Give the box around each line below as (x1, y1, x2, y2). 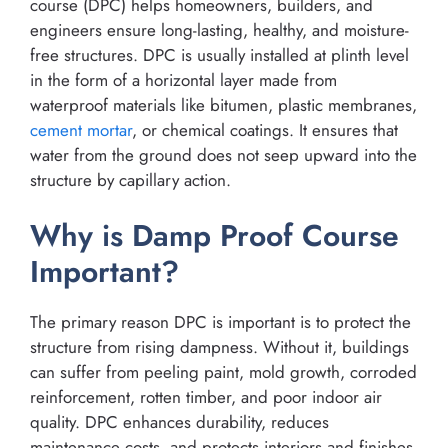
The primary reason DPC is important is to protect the (30, 310, 411, 335)
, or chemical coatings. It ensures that (132, 117, 398, 142)
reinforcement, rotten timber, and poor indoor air (30, 385, 382, 410)
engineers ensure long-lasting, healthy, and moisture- (30, 17, 409, 42)
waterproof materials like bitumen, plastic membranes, (30, 92, 417, 117)
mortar (87, 117, 132, 142)
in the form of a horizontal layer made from (30, 67, 337, 92)
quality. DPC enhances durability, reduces (30, 410, 329, 435)
